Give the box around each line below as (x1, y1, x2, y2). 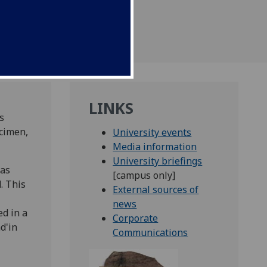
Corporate (113, 212, 159, 225)
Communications (113, 226, 188, 240)
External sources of (113, 183, 199, 197)
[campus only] (113, 169, 176, 182)
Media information (113, 140, 197, 154)
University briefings (113, 154, 203, 168)
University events (113, 126, 192, 139)
